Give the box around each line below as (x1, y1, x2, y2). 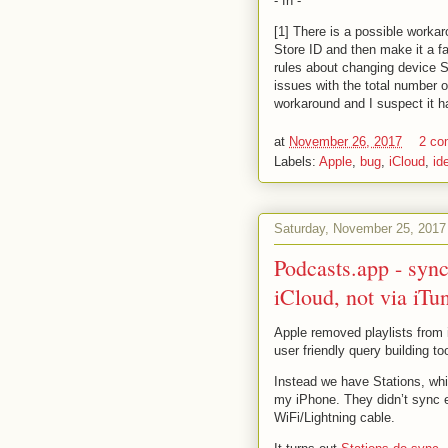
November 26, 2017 (289, 134, 402, 150)
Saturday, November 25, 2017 (274, 220, 446, 236)
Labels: (274, 154, 319, 170)
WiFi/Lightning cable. (274, 410, 395, 426)
